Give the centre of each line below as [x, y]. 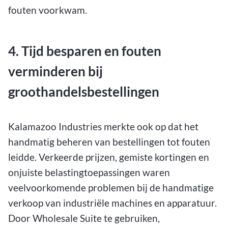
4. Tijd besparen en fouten [85, 51]
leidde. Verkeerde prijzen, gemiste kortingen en [109, 157]
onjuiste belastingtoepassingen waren [89, 173]
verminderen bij [55, 71]
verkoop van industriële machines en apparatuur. [112, 203]
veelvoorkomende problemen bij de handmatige [111, 188]
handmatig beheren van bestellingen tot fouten [109, 142]
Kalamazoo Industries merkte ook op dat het [103, 127]
